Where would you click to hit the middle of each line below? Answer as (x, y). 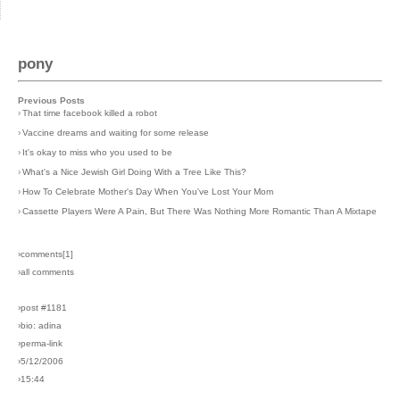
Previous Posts (51, 100)
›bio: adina (40, 325)
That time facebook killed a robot (90, 112)
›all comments (46, 271)
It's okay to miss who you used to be (97, 152)
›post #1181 (42, 307)
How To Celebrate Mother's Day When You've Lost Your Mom (148, 191)
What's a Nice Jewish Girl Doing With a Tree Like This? (134, 171)
